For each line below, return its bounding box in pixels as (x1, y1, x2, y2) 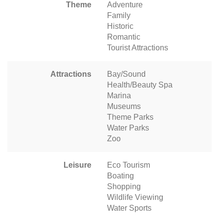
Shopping (107, 182, 141, 191)
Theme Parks (107, 113, 153, 122)
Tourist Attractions (107, 44, 168, 52)
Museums (107, 102, 141, 111)
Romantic (107, 33, 140, 42)
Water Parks (107, 124, 149, 132)
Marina (107, 91, 131, 100)
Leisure (64, 161, 91, 170)
